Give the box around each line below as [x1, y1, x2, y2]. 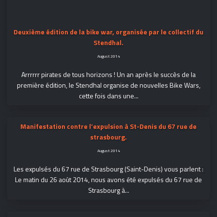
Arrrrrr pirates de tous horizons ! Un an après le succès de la [21, 69, 196, 80]
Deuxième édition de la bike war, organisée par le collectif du [14, 27, 203, 37]
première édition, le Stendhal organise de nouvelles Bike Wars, [16, 80, 201, 91]
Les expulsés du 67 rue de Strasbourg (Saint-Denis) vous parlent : [14, 164, 203, 174]
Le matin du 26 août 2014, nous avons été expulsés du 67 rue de [15, 174, 202, 185]
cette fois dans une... [78, 91, 139, 101]
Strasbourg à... [88, 185, 129, 196]
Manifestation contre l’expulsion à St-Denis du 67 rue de [20, 121, 197, 132]
